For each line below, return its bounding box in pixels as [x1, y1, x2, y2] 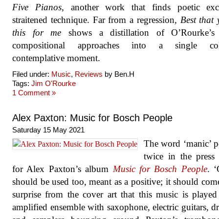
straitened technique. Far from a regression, [12, 15, 180, 25]
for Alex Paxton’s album [12, 164, 113, 174]
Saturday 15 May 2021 [12, 126, 85, 134]
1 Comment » [12, 88, 56, 97]
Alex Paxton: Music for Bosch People [12, 112, 173, 123]
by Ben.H [103, 70, 134, 78]
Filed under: [12, 70, 51, 78]
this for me [12, 27, 62, 38]
